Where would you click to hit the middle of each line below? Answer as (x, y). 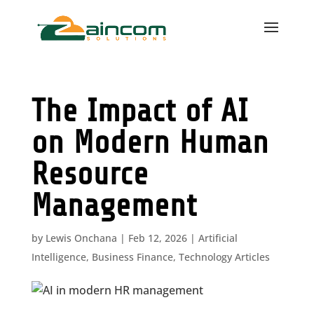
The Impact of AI (139, 111)
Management (114, 206)
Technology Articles (224, 257)
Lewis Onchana (81, 238)
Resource (90, 174)
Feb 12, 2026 (157, 238)
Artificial (218, 238)
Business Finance (132, 257)
